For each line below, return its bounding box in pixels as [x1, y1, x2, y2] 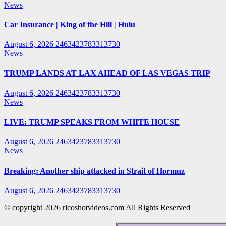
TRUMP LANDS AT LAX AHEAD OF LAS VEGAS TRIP [4, 69, 210, 78]
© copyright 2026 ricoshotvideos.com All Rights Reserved [4, 203, 190, 212]
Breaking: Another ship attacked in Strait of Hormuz [4, 166, 185, 175]
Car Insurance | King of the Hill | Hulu [4, 20, 135, 29]
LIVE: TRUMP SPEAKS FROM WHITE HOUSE [4, 117, 180, 126]
